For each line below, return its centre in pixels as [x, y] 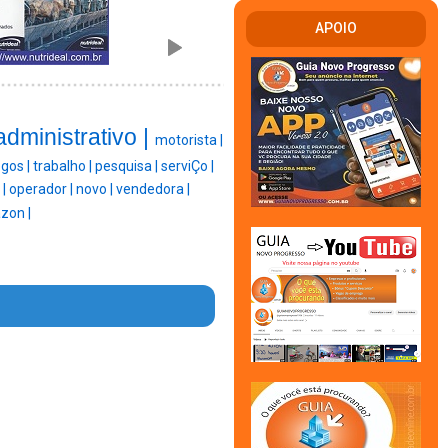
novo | [95, 189]
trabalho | [63, 166]
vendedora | [152, 189]
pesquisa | [127, 166]
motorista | [188, 140]
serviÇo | [187, 166]
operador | [42, 189]
